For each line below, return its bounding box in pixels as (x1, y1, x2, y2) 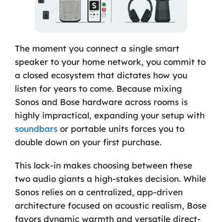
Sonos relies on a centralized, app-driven (14, 187, 183, 198)
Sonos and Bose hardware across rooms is (14, 97, 188, 108)
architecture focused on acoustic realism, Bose (14, 200, 207, 211)
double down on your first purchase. (14, 137, 162, 148)
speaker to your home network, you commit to (14, 56, 206, 67)
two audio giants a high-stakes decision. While (14, 173, 206, 184)
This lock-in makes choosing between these (14, 160, 192, 171)
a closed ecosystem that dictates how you (14, 70, 187, 81)
